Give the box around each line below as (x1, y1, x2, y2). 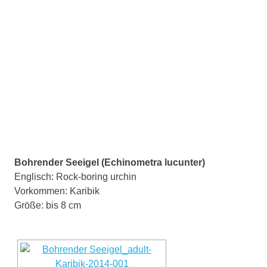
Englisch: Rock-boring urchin (14, 171, 139, 182)
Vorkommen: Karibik (14, 185, 100, 196)
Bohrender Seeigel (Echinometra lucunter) (14, 157, 205, 167)
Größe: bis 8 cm (14, 200, 81, 210)
